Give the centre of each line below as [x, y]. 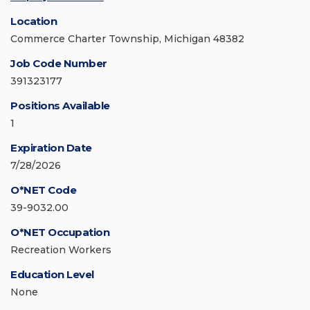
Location [34, 21]
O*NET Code [43, 190]
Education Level [52, 275]
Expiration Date [51, 148]
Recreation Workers [61, 250]
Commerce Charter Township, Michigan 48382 [127, 39]
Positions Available [60, 106]
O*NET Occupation [60, 232]
